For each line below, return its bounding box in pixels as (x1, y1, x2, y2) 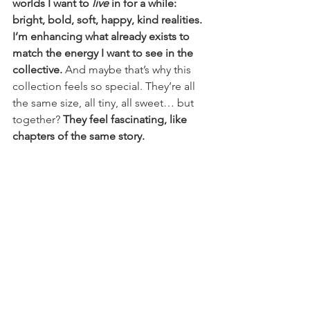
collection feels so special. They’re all (12, 80, 198, 93)
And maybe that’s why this (62, 63, 194, 77)
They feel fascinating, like (63, 113, 190, 127)
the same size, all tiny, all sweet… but (12, 96, 197, 110)
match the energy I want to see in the (12, 46, 196, 60)
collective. (12, 63, 62, 77)
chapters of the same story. (12, 129, 145, 143)
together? (12, 113, 63, 127)
